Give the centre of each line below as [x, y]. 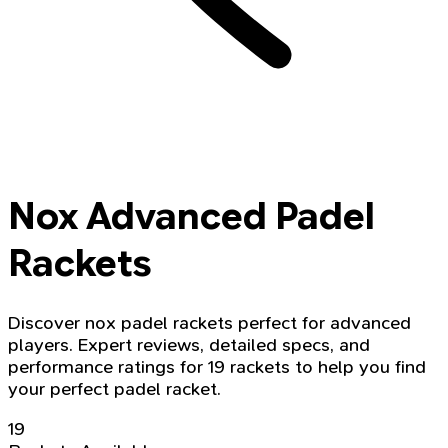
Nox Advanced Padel [191, 216]
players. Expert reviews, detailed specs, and [189, 344]
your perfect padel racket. [114, 388]
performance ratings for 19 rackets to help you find [217, 366]
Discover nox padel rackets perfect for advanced [209, 322]
